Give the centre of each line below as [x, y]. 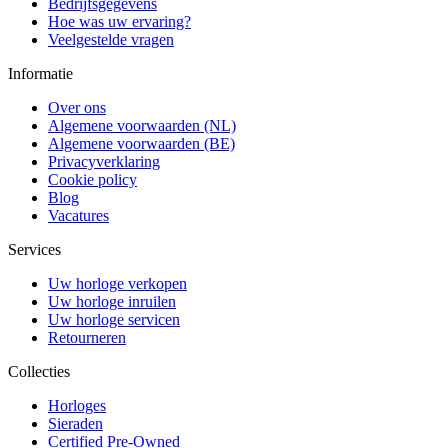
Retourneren [87, 337]
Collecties [39, 371]
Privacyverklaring [104, 161]
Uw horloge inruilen [112, 301]
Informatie [40, 73]
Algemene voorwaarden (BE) [141, 143]
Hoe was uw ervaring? [119, 21]
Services [34, 249]
